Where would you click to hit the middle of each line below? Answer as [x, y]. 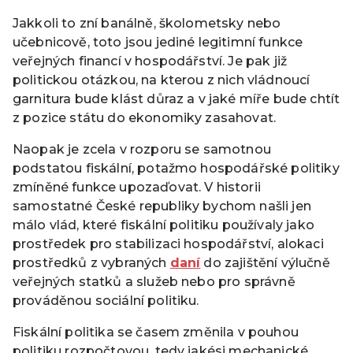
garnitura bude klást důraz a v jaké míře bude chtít [176, 98]
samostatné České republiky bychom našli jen [162, 206]
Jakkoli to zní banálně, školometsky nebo [147, 23]
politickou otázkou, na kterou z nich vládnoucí [162, 80]
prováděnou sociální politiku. [106, 300]
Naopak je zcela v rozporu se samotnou [142, 149]
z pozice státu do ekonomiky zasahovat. [145, 117]
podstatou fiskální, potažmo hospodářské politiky [176, 168]
